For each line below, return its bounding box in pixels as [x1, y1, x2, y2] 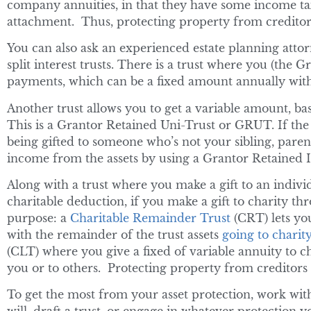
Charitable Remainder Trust [70, 210, 230, 225]
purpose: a [7, 210, 70, 225]
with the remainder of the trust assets [7, 227, 222, 242]
